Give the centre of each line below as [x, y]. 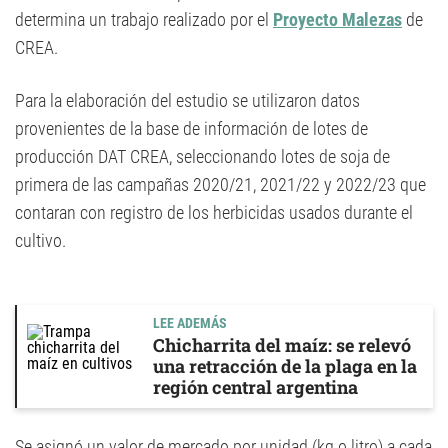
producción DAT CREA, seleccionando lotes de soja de [202, 156]
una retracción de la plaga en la [285, 366]
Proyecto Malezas [337, 19]
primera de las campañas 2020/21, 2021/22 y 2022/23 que [220, 184]
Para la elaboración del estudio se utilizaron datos [187, 100]
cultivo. [40, 240]
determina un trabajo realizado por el [144, 19]
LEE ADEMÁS [190, 323]
